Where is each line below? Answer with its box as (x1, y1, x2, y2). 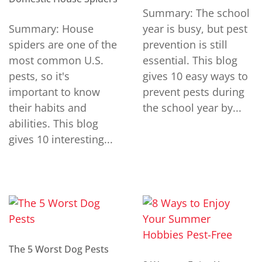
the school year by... (143, 100, 242, 115)
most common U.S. (9, 53, 104, 67)
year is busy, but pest (143, 21, 247, 36)
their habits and (9, 100, 87, 115)
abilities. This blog (9, 116, 98, 130)
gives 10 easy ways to (143, 68, 248, 83)
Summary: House (9, 21, 94, 36)
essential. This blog (143, 53, 237, 67)
